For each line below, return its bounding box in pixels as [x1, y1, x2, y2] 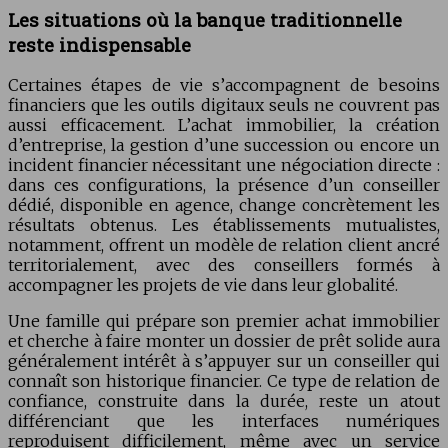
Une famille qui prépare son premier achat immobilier [8, 311, 440, 332]
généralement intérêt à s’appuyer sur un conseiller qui [8, 351, 440, 372]
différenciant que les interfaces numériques [8, 411, 440, 432]
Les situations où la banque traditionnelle [8, 6, 402, 32]
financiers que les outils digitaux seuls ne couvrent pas [8, 95, 440, 116]
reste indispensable [8, 31, 191, 57]
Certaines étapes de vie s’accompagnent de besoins [8, 75, 440, 96]
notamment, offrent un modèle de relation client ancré [8, 235, 440, 256]
